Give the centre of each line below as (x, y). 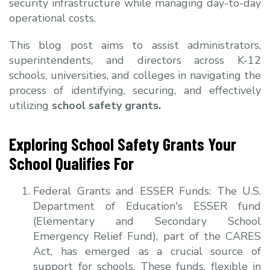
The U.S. (239, 191)
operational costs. (52, 18)
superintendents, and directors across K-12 (135, 60)
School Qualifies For (71, 163)
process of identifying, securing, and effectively (135, 90)
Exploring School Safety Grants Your (123, 144)
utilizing (30, 105)
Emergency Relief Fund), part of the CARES (147, 236)
